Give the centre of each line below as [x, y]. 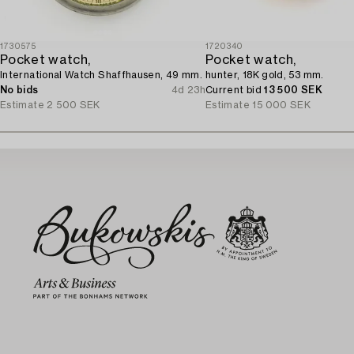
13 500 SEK [293, 90]
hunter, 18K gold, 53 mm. [265, 75]
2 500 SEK [73, 105]
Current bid [235, 90]
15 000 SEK [282, 105]
